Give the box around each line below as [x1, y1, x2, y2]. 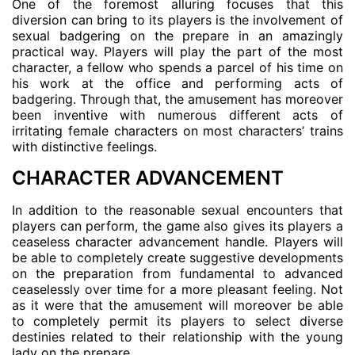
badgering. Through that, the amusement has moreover [12, 91, 343, 107]
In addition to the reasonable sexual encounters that [12, 202, 343, 218]
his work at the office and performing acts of [12, 75, 343, 91]
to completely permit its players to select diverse [12, 313, 343, 329]
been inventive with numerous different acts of [12, 107, 343, 123]
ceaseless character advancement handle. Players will [12, 234, 343, 250]
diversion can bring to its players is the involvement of [12, 12, 343, 28]
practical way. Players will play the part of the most [12, 44, 343, 59]
